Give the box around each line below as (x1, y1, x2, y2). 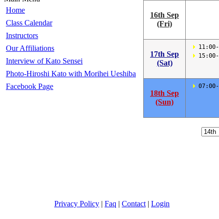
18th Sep (150, 89, 179, 97)
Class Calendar (6, 19, 52, 27)
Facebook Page (6, 82, 53, 90)
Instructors (6, 31, 38, 40)
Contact (122, 199, 146, 208)
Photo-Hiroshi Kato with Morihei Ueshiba (6, 69, 136, 78)
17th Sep (150, 50, 179, 58)
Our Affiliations (6, 44, 54, 52)
